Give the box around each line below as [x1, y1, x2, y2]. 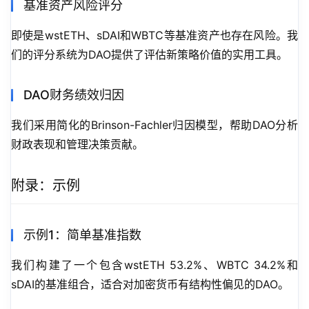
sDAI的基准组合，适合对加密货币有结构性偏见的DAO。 [11, 277, 289, 292]
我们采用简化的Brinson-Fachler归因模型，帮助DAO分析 [11, 118, 298, 132]
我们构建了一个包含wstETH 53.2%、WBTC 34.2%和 [11, 258, 298, 272]
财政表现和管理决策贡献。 [11, 137, 143, 152]
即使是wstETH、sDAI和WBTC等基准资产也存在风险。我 [11, 28, 298, 43]
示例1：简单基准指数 [23, 228, 141, 243]
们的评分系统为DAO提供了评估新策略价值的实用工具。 [11, 48, 288, 62]
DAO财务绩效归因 [23, 88, 124, 103]
